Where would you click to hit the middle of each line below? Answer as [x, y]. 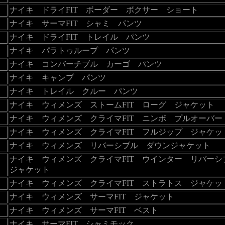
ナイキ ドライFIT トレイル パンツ [80, 37]
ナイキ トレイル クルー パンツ [74, 91]
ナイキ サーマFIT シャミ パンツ [76, 23]
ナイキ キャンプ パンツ [58, 77]
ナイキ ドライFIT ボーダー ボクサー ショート [104, 10]
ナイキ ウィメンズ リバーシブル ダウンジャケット [110, 145]
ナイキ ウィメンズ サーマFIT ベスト [84, 210]
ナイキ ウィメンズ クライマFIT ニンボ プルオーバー [116, 118]
